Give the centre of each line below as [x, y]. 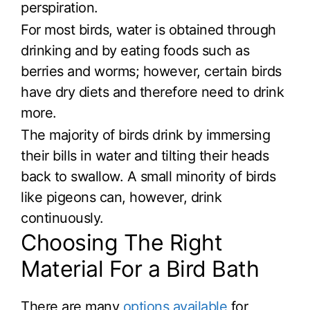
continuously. [62, 218]
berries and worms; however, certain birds [151, 71]
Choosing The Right [121, 242]
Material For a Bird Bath [140, 268]
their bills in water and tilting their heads [145, 155]
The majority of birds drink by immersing [145, 135]
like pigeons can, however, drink [121, 197]
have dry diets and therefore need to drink [152, 92]
